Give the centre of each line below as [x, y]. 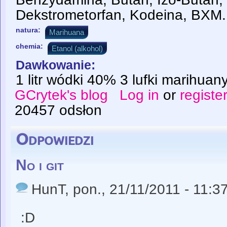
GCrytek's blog [61, 95]
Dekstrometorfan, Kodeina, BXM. [121, 15]
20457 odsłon [58, 110]
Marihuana [67, 32]
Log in [140, 95]
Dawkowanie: [57, 65]
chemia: [30, 46]
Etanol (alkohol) [77, 48]
